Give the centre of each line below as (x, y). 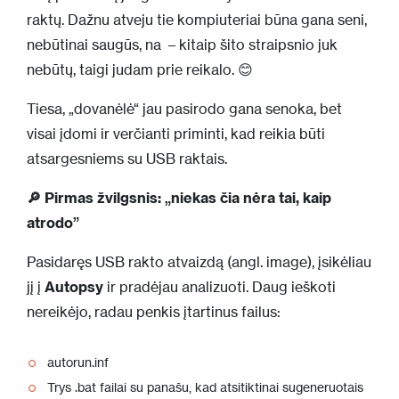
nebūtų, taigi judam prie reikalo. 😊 (140, 69)
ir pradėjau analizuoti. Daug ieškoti (220, 287)
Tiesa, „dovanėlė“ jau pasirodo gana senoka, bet (184, 109)
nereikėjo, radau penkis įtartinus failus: (154, 312)
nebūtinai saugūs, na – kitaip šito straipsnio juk (182, 45)
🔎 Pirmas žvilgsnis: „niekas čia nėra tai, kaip (179, 198)
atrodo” (53, 223)
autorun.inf (78, 362)
